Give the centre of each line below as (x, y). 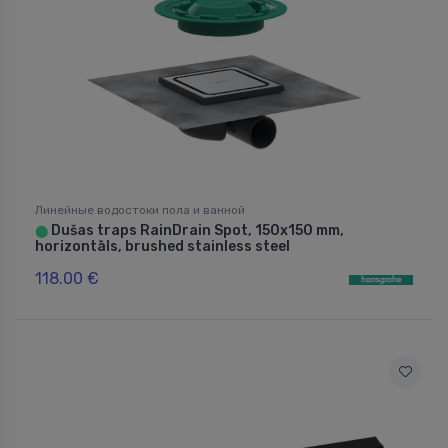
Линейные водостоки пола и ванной (140, 209)
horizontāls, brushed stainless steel (162, 246)
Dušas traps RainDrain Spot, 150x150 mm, (196, 230)
